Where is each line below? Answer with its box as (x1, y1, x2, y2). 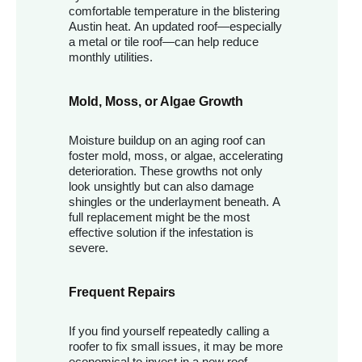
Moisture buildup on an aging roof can (69, 133, 265, 148)
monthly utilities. (69, 50, 153, 65)
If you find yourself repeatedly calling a (69, 324, 269, 339)
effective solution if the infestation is (69, 225, 254, 240)
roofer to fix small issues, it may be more (69, 339, 283, 354)
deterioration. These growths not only (69, 164, 263, 179)
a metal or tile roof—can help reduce (69, 35, 259, 49)
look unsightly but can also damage (69, 179, 254, 194)
